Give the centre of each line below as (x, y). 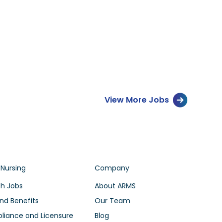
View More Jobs (137, 100)
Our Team (112, 201)
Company (112, 168)
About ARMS (115, 186)
